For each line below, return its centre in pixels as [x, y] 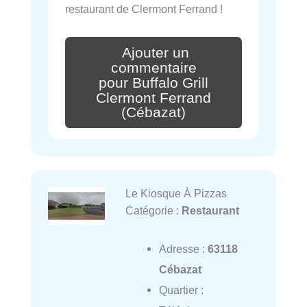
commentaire [153, 67]
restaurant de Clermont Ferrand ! [144, 9]
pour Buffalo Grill [153, 83]
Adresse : [183, 249]
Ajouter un [156, 52]
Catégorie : [153, 211]
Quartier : [181, 290]
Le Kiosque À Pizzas [176, 194]
